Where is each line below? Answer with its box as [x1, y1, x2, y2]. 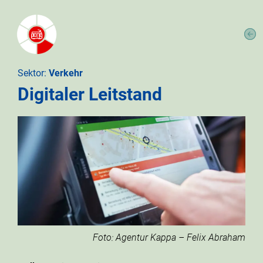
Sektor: [18, 68, 49, 79]
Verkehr [49, 68, 83, 79]
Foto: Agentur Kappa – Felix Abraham [93, 231, 245, 243]
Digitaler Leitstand [18, 84, 162, 104]
